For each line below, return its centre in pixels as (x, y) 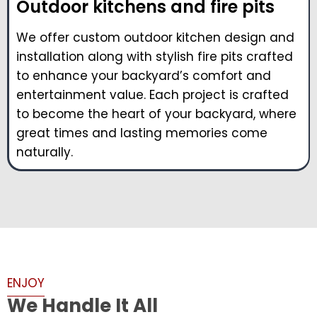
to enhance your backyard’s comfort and (144, 76)
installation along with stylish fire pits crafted (155, 57)
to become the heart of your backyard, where (156, 114)
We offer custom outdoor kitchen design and (155, 38)
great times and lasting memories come (142, 133)
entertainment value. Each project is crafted (152, 95)
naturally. (45, 152)
